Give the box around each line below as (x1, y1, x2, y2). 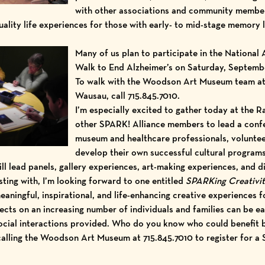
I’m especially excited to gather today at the (75, 104, 256, 116)
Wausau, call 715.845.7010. (75, 89, 180, 102)
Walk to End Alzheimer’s (75, 61, 173, 73)
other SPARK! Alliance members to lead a (75, 118, 244, 130)
